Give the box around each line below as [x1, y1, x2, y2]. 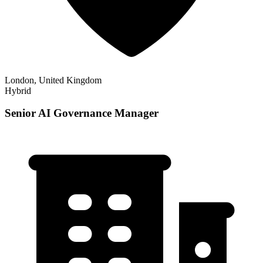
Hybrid [5, 85, 31, 96]
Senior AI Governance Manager [5, 107, 159, 120]
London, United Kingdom [5, 75, 102, 85]
